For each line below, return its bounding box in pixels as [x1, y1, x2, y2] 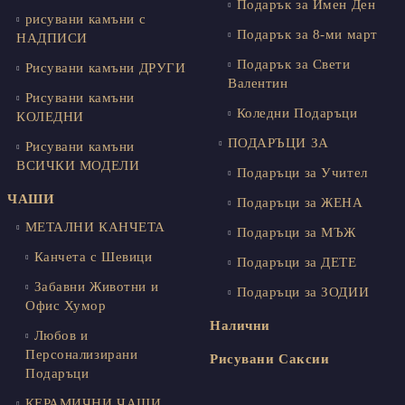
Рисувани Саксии [210, 352, 330, 367]
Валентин [228, 76, 288, 91]
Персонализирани [25, 347, 138, 363]
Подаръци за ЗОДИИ [236, 285, 370, 300]
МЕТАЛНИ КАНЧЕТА [24, 220, 165, 235]
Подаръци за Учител [236, 165, 368, 181]
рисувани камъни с [24, 12, 146, 27]
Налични [210, 318, 270, 334]
